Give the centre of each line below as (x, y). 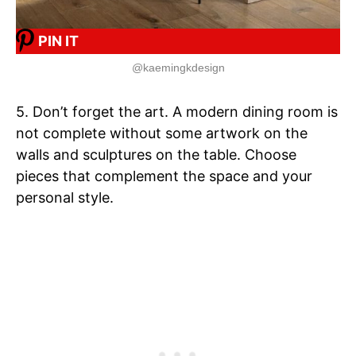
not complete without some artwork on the (162, 133)
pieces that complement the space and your (164, 176)
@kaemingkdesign (178, 67)
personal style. (65, 197)
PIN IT (58, 41)
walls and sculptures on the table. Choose (156, 154)
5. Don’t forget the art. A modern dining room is (177, 111)
